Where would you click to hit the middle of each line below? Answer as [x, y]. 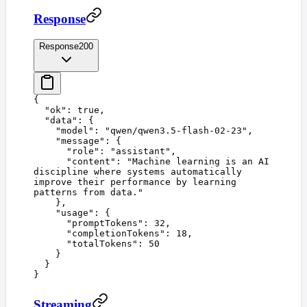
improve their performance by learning [135, 182]
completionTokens [116, 234]
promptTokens [105, 223]
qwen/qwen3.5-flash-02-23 [176, 131]
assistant [140, 151]
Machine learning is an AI [201, 162]
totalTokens [102, 244]
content [91, 162]
